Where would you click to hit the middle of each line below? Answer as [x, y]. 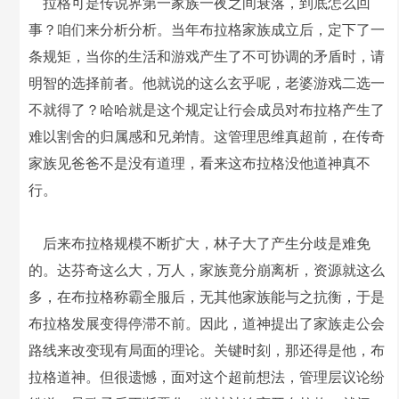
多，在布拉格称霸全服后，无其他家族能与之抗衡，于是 [207, 297]
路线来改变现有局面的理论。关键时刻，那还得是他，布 [207, 350]
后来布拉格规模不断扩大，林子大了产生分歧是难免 [200, 244]
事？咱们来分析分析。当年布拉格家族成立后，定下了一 [207, 30]
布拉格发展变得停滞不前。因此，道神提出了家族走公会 [207, 324]
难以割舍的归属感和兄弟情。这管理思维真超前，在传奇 [207, 137]
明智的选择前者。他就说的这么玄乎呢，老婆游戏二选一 [207, 83]
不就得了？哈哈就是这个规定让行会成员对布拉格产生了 [207, 110]
